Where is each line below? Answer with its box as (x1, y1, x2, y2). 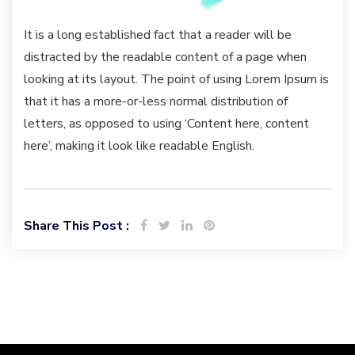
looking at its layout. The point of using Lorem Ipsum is (24, 71, 329, 89)
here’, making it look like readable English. (24, 137, 254, 155)
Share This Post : (24, 217, 129, 235)
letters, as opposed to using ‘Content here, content (24, 115, 309, 133)
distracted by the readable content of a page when (24, 48, 307, 67)
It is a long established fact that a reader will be (24, 26, 292, 44)
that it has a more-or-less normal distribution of (24, 93, 288, 111)
